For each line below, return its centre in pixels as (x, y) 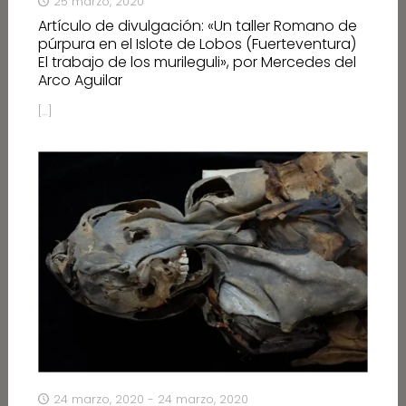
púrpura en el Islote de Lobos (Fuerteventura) (197, 44)
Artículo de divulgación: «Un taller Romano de (197, 26)
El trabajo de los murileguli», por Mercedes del (197, 63)
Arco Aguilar (80, 81)
